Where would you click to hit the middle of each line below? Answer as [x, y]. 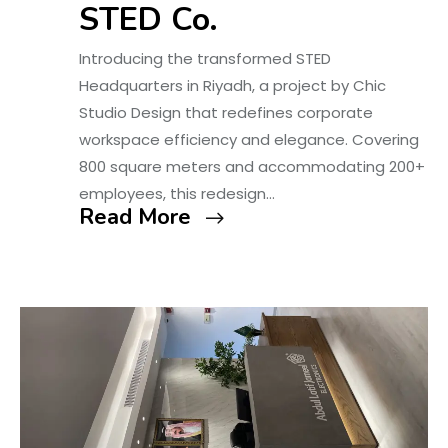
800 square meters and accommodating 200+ [251, 167]
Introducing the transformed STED [204, 59]
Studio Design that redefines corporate [225, 113]
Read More [134, 217]
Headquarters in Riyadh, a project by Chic [232, 86]
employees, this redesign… [176, 194]
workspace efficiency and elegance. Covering [248, 140]
